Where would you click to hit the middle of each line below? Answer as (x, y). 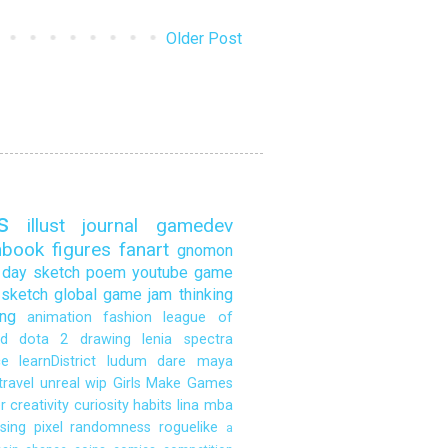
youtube (159, 273)
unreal (59, 384)
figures (81, 250)
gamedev (194, 226)
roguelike (188, 428)
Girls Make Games (172, 384)
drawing (105, 340)
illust (46, 226)
